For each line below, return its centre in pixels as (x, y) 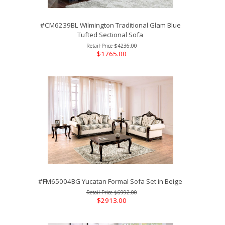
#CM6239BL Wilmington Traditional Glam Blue (110, 25)
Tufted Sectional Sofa (110, 35)
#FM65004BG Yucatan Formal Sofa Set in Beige (110, 182)
